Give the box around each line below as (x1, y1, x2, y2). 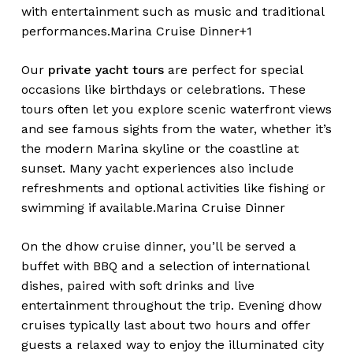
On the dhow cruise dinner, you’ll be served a (20, 239, 296, 255)
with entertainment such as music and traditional (20, 4, 324, 20)
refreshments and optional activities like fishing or (20, 180, 325, 196)
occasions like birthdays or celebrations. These (20, 82, 306, 98)
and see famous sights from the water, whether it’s (20, 121, 332, 137)
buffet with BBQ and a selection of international (20, 258, 309, 274)
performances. (20, 24, 110, 39)
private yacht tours (47, 62, 164, 78)
